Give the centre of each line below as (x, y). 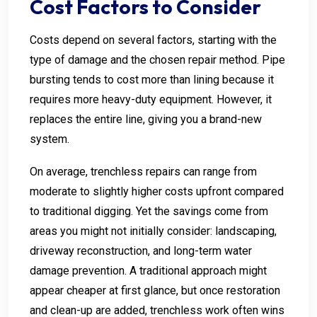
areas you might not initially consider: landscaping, (153, 231)
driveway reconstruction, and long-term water (141, 250)
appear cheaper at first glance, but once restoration (155, 290)
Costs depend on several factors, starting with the (153, 40)
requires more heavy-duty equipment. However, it (151, 99)
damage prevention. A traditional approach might (148, 270)
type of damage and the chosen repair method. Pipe (157, 59)
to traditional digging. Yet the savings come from (149, 211)
